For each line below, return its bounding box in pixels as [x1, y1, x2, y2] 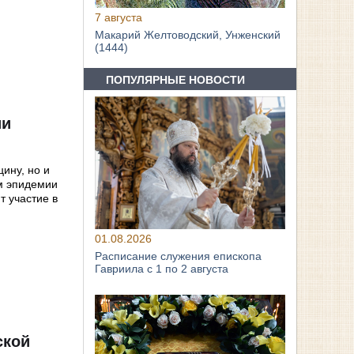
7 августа [95, 11, 143, 24]
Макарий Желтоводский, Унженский [95, 28, 281, 42]
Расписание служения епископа [95, 250, 262, 263]
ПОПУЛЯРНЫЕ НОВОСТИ [106, 73, 246, 86]
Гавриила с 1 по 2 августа [95, 262, 229, 276]
